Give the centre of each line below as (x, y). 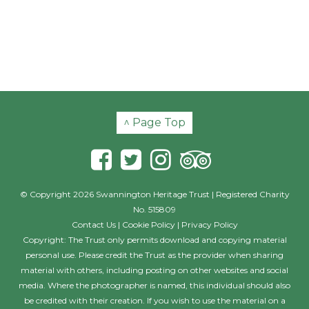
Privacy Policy (209, 225)
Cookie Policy (148, 225)
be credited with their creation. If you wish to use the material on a (154, 300)
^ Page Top (154, 122)
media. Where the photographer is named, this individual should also (154, 285)
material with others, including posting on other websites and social (154, 270)
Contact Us (93, 225)
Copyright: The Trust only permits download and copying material (154, 240)
